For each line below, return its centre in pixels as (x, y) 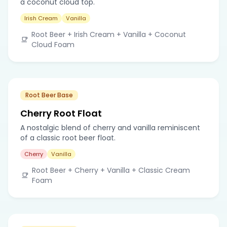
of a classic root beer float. (68, 138)
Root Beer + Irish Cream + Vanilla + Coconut (108, 34)
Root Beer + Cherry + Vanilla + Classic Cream (111, 170)
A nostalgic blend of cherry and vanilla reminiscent (110, 127)
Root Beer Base (49, 95)
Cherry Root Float (61, 113)
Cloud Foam (53, 44)
